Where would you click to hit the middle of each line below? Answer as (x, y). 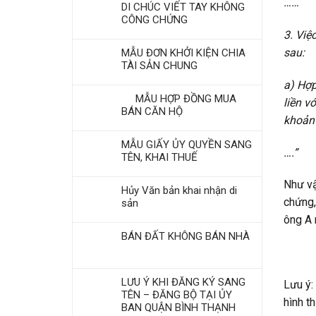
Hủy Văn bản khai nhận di (179, 190)
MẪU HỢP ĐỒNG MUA (179, 99)
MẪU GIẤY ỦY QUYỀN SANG (187, 145)
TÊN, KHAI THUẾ (159, 157)
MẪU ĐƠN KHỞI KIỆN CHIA (183, 53)
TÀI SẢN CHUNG (159, 66)
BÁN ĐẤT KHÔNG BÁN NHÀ (186, 236)
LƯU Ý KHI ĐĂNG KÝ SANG (183, 282)
